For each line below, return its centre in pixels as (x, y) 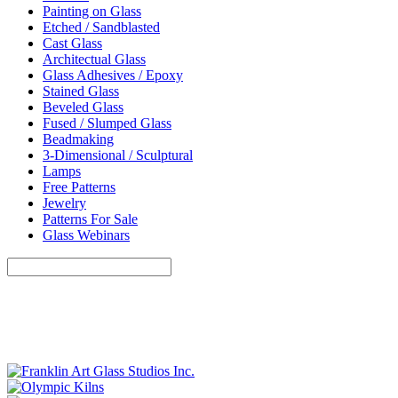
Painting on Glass (92, 12)
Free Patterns (79, 187)
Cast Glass (72, 44)
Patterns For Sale (90, 219)
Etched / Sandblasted (101, 28)
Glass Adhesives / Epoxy (113, 76)
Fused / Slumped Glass (107, 123)
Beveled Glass (83, 107)
